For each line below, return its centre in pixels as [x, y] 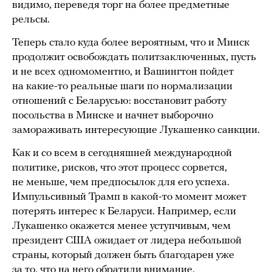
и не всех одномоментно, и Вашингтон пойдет [123, 72]
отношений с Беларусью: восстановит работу [119, 101]
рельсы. [31, 20]
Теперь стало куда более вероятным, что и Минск [131, 43]
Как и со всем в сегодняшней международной [122, 154]
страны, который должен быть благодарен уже [123, 256]
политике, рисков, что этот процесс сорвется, [120, 168]
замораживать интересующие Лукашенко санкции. [136, 131]
